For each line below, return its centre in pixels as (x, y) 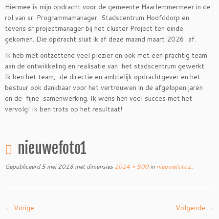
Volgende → (195, 208)
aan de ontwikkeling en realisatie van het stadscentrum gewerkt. (105, 66)
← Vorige (20, 208)
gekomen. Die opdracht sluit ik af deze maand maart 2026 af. (100, 39)
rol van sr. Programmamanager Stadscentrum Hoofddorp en (97, 18)
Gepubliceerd (22, 167)
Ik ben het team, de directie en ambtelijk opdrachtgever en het (103, 77)
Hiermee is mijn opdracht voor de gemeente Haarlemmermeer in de (108, 7)
